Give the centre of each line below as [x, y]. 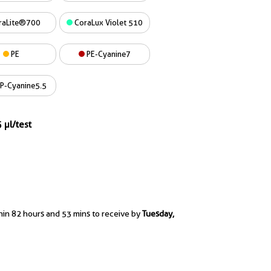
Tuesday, [158, 214]
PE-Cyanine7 [108, 54]
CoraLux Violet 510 [108, 22]
